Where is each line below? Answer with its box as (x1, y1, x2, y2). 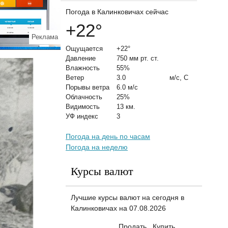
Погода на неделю (66, 143, 128, 151)
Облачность (66, 93, 102, 101)
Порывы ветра (66, 83, 109, 91)
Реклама (32, 33, 58, 41)
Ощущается (66, 45, 103, 52)
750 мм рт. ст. (117, 54, 159, 62)
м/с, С (167, 74, 188, 81)
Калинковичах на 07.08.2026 (71, 204, 166, 212)
